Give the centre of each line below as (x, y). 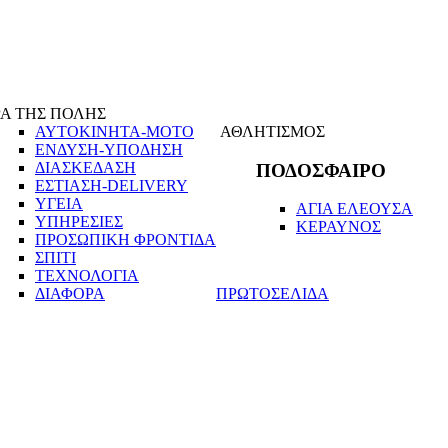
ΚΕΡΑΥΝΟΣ (338, 227)
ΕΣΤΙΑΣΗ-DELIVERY (111, 185)
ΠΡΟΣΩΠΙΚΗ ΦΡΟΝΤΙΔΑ (125, 239)
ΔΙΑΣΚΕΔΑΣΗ (85, 167)
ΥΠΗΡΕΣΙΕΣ (79, 221)
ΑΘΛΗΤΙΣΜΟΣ (272, 131)
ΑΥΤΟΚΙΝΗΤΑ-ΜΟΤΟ (114, 131)
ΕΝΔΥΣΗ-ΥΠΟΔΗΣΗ (109, 149)
